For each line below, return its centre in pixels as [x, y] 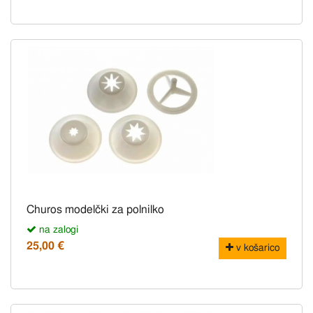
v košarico [256, 248]
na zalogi [57, 230]
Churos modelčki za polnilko [95, 210]
